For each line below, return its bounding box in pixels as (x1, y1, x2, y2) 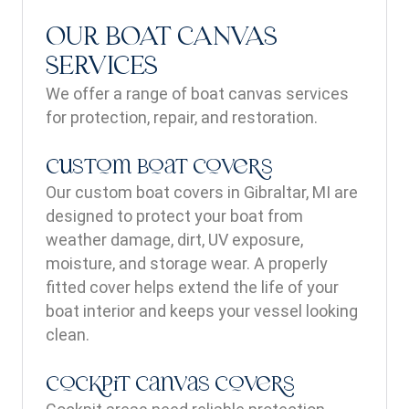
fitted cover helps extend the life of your (46, 278, 339, 297)
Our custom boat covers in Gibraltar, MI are (46, 183, 358, 202)
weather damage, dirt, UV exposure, (46, 230, 303, 249)
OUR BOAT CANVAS (46, 26, 278, 51)
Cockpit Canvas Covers (46, 375, 295, 396)
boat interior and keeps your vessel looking (46, 301, 358, 320)
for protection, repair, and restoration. (46, 108, 318, 127)
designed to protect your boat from (46, 206, 303, 225)
